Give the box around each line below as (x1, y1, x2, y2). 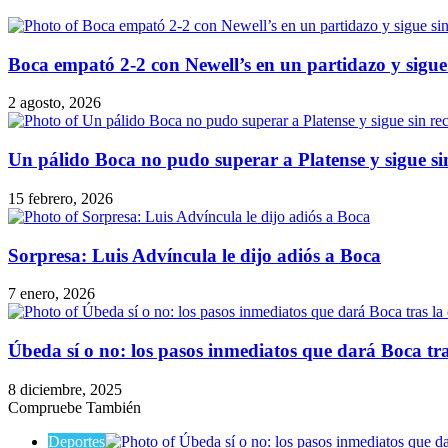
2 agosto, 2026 (8, 94, 101, 112)
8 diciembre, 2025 (8, 380, 122, 398)
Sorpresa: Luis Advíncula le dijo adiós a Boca (8, 244, 381, 266)
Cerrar (7, 415, 47, 433)
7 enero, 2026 (8, 285, 95, 303)
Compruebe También (8, 398, 141, 416)
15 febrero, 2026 (8, 189, 113, 207)
